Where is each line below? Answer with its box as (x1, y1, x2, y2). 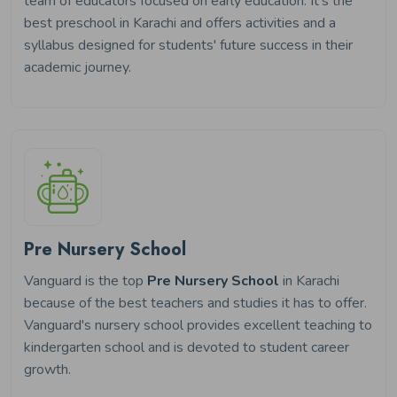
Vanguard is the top (24, 270, 147, 291)
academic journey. (24, 57, 131, 77)
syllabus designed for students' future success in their (24, 35, 353, 55)
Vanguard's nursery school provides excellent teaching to (24, 315, 372, 335)
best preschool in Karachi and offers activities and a (24, 12, 336, 33)
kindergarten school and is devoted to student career (24, 337, 349, 357)
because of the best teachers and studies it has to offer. (24, 292, 367, 313)
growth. (24, 359, 71, 379)
